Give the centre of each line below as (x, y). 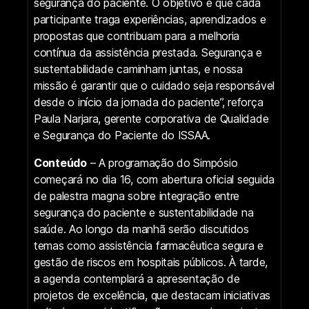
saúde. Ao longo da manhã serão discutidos (141, 229)
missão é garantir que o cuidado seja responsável (154, 85)
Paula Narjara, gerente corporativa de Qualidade (151, 118)
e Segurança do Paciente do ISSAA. (122, 135)
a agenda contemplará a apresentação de (137, 278)
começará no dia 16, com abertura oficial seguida (154, 179)
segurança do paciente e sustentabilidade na (144, 212)
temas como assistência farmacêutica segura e (149, 245)
